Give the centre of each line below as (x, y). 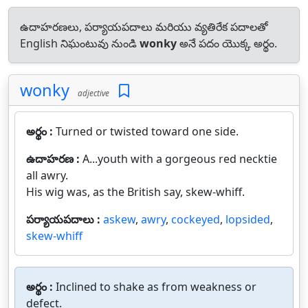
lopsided (248, 219)
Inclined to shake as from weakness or (156, 287)
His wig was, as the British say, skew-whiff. (135, 192)
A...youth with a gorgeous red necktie (180, 159)
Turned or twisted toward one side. (147, 131)
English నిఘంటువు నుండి (80, 43)
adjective (91, 93)
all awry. (47, 175)
